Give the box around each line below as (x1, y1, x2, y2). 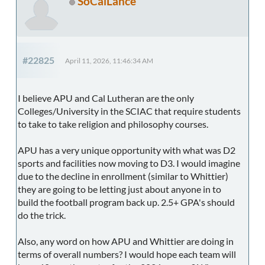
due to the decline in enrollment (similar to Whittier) (18, 170, 228, 182)
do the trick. (18, 209, 66, 221)
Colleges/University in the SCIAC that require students (18, 105, 241, 117)
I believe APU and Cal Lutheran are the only (18, 92, 194, 104)
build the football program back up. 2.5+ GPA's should (18, 196, 235, 208)
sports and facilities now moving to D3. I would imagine (18, 157, 240, 169)
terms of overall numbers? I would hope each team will (18, 248, 236, 260)
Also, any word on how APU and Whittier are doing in (18, 235, 234, 247)
